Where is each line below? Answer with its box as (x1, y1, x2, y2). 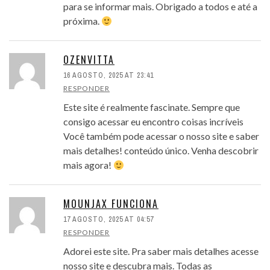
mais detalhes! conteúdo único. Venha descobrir (63, 145, 259, 157)
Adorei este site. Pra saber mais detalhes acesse (63, 245, 259, 257)
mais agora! (63, 159, 113, 171)
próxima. (63, 15, 101, 27)
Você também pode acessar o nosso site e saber (63, 130, 259, 142)
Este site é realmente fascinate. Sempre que (63, 101, 240, 113)
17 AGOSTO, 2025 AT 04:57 (63, 215, 154, 225)
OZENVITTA (63, 52, 115, 67)
